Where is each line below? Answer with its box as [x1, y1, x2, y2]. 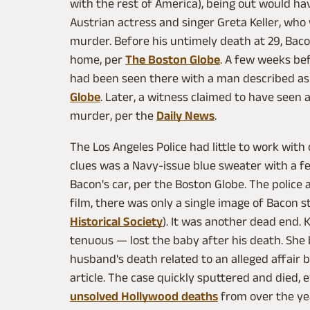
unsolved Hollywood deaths [70, 289, 218, 304]
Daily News [156, 109, 215, 123]
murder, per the [70, 109, 156, 123]
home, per [70, 53, 125, 67]
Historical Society [70, 215, 163, 229]
